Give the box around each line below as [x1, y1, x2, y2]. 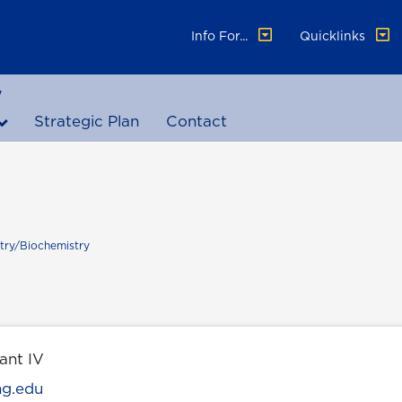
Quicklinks [300, 27, 370, 45]
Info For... [191, 27, 252, 45]
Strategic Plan [34, 110, 140, 132]
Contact [166, 110, 228, 132]
